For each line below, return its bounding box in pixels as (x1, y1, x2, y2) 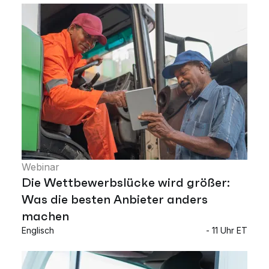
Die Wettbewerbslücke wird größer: (22, 174, 230, 190)
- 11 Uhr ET (206, 225, 247, 235)
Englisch (22, 225, 54, 235)
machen (22, 208, 69, 224)
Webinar (22, 160, 59, 173)
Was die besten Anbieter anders (22, 191, 208, 207)
